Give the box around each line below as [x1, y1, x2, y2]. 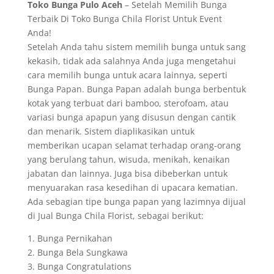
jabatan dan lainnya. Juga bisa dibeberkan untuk [27, 168, 228, 179]
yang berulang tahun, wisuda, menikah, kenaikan [27, 154, 230, 165]
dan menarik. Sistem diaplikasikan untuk [27, 125, 194, 137]
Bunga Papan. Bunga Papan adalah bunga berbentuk [27, 83, 246, 95]
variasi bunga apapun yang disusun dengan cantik [27, 111, 235, 123]
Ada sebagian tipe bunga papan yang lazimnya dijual [27, 196, 246, 207]
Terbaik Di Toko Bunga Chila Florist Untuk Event [27, 13, 222, 24]
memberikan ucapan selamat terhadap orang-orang [27, 139, 241, 151]
